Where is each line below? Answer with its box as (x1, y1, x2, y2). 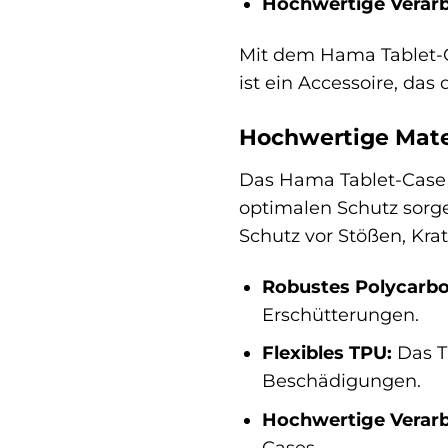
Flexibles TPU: (261, 342, 392, 364)
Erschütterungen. (261, 303, 419, 325)
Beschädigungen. (261, 370, 421, 392)
